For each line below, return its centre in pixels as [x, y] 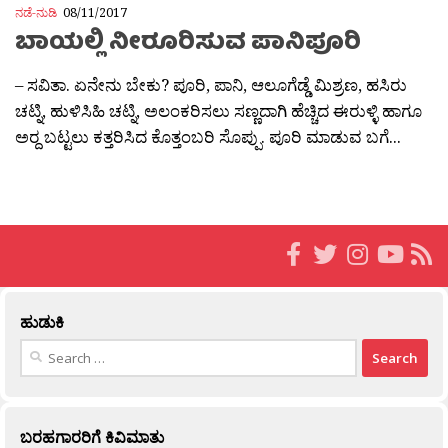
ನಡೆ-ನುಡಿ [36, 13]
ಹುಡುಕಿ [42, 322]
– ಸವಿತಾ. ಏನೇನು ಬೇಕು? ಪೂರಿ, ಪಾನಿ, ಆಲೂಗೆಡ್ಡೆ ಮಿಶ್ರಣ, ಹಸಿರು [211, 85]
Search [40, 348]
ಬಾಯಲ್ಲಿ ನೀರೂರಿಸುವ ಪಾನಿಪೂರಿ [188, 45]
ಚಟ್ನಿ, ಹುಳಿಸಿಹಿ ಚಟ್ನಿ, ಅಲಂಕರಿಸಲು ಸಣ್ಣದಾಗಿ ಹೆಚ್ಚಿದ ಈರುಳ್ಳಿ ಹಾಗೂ [218, 111]
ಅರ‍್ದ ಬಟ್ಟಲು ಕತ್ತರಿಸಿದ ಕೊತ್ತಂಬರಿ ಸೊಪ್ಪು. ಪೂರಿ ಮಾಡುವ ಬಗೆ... [208, 137]
